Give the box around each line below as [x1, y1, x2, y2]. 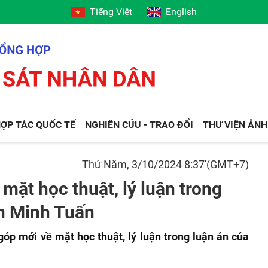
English [166, 6, 197, 17]
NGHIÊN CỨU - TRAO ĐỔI [85, 119, 194, 130]
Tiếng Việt [90, 6, 133, 17]
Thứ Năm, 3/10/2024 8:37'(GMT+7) [82, 158, 249, 170]
